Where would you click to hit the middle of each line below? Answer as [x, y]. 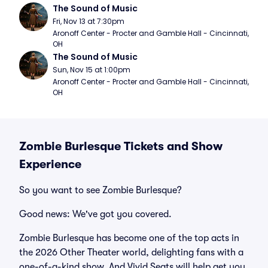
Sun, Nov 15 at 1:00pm [92, 70]
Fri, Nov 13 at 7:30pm [89, 21]
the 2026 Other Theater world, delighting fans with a [131, 252]
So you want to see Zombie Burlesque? [100, 190]
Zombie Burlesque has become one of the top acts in [129, 238]
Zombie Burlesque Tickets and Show [121, 146]
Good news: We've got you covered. [95, 214]
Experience [50, 164]
